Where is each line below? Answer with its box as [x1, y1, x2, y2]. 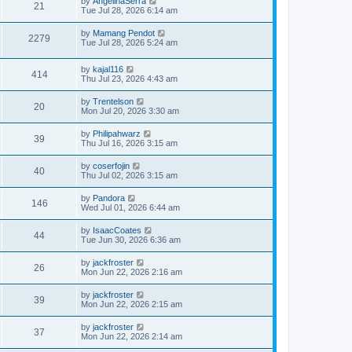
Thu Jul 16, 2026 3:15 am [81, 138, 178, 148]
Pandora [93, 193, 125, 203]
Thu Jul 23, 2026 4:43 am [81, 74, 178, 84]
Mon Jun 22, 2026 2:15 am [81, 299, 182, 310]
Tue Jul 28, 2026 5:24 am [81, 37, 178, 47]
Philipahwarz [93, 129, 141, 139]
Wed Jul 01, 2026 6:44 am [81, 203, 180, 213]
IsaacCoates [93, 225, 141, 236]
